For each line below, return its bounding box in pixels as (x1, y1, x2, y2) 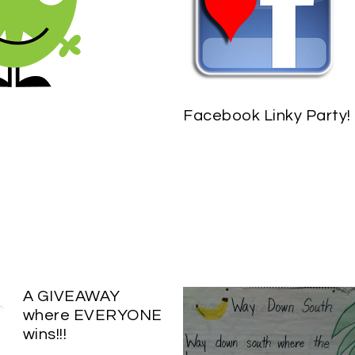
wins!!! (22, 326, 67, 342)
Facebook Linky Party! (183, 107, 351, 124)
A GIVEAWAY (22, 288, 120, 304)
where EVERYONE (22, 307, 162, 323)
